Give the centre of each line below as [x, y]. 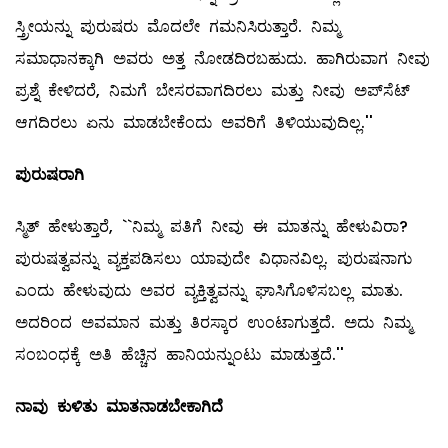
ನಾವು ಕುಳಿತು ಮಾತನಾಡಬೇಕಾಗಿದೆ [119, 407]
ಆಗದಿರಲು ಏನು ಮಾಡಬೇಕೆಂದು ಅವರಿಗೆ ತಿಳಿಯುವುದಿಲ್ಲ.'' [194, 123]
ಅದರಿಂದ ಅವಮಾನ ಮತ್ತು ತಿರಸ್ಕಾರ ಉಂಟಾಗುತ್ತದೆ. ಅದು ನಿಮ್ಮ [213, 323]
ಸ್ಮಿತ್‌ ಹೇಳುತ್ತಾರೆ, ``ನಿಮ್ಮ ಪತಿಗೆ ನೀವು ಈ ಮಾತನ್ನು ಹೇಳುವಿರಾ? [211, 227]
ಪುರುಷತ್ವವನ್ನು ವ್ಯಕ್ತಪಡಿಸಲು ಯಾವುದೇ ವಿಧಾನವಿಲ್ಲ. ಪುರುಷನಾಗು [213, 259]
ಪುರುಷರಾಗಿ [49, 175]
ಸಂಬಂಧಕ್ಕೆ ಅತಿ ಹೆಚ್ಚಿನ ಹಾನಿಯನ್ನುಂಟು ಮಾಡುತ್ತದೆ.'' [179, 355]
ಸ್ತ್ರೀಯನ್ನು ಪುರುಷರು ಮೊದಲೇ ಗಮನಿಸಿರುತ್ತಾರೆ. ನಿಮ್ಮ [177, 27]
